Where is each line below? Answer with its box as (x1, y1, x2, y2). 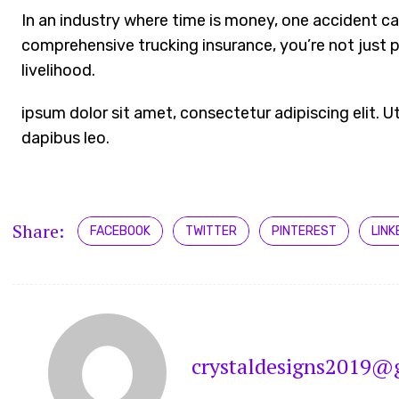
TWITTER (185, 224, 238, 240)
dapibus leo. (21, 128, 110, 149)
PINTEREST (272, 224, 338, 240)
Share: (12, 218, 65, 243)
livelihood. (21, 61, 96, 81)
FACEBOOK (90, 224, 151, 240)
